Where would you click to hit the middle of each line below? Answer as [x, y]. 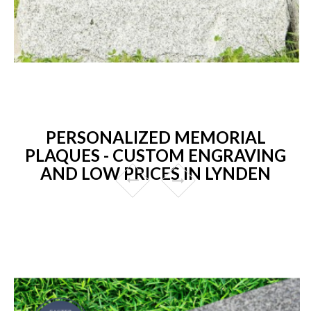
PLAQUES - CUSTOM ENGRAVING [155, 155]
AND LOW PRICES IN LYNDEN [155, 173]
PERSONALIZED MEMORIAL [155, 137]
